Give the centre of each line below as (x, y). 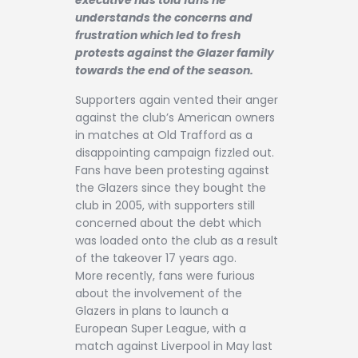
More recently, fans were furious (165, 276)
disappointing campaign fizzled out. (175, 153)
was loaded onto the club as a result (177, 241)
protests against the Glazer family (175, 52)
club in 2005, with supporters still (165, 206)
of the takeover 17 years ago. (156, 259)
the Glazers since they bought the (171, 188)
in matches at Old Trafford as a (164, 135)
